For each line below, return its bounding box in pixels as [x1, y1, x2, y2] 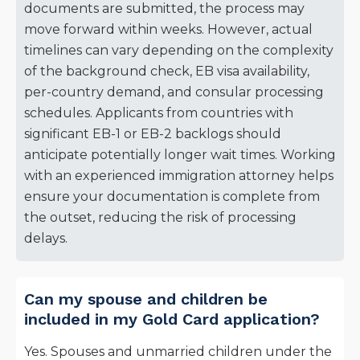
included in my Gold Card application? [24, 309, 320, 329]
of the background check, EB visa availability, [24, 63, 309, 80]
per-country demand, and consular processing [24, 84, 324, 100]
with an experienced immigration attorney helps [24, 168, 333, 184]
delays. [24, 231, 67, 247]
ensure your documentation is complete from [24, 189, 320, 205]
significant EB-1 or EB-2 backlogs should [24, 126, 281, 142]
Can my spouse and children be [24, 289, 268, 309]
